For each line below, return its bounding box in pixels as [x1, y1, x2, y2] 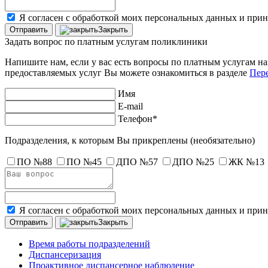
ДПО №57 [116, 157, 158, 167]
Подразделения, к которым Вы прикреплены [5, 135, 190, 145]
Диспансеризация [29, 249, 101, 260]
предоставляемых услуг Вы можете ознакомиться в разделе [5, 68, 249, 78]
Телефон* [118, 114, 157, 124]
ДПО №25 [172, 157, 214, 167]
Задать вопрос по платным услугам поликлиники [5, 36, 208, 47]
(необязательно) [190, 135, 255, 145]
